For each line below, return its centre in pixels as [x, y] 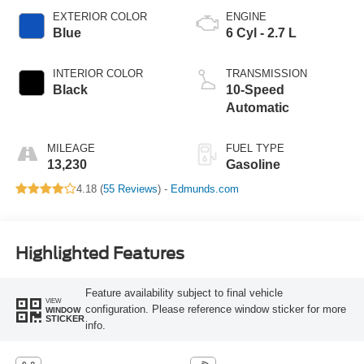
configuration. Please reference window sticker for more [215, 310]
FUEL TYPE [255, 148]
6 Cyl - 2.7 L [261, 32]
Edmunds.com [204, 188]
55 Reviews [130, 188]
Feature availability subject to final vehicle [184, 293]
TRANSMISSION [266, 73]
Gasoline [253, 164]
